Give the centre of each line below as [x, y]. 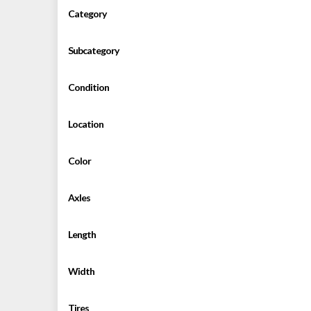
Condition [88, 87]
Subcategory [93, 51]
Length [82, 235]
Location [85, 124]
